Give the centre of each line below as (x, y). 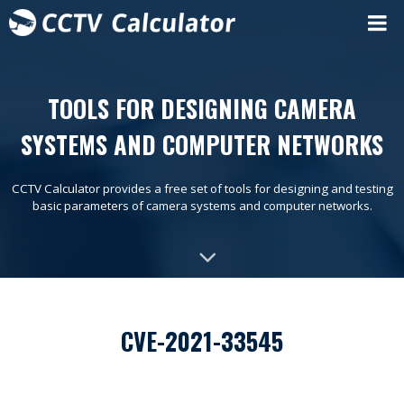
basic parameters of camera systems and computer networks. (202, 206)
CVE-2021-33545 (202, 341)
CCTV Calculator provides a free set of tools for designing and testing (202, 188)
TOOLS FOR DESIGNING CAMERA (202, 108)
